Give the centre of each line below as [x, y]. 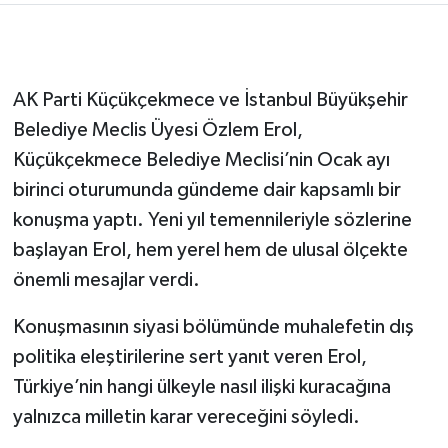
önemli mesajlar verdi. [106, 279]
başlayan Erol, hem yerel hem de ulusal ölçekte [210, 249]
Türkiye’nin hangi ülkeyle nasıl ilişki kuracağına [201, 386]
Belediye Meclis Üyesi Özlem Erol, [157, 129]
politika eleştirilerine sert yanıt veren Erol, [189, 356]
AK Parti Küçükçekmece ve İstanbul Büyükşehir [210, 99]
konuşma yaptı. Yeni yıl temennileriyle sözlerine [212, 219]
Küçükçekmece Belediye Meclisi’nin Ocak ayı [201, 159]
